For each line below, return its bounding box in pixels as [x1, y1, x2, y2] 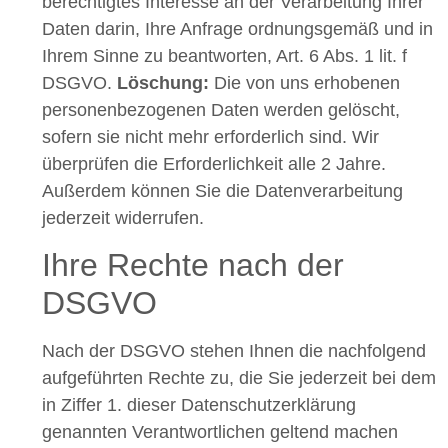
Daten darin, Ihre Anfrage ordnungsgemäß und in [42, 18, 433, 39]
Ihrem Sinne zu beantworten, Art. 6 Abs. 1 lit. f [42, 45, 407, 66]
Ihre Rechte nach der [42, 246, 344, 283]
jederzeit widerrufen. [42, 207, 204, 228]
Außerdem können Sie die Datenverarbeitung [42, 180, 403, 201]
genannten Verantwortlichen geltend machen [42, 421, 398, 442]
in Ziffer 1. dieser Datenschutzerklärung [42, 394, 356, 415]
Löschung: [117, 72, 214, 93]
